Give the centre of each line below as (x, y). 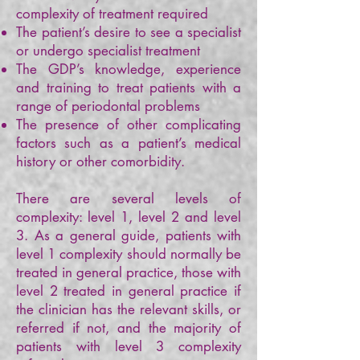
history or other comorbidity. (100, 162)
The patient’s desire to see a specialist (129, 32)
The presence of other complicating (129, 125)
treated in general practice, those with (129, 272)
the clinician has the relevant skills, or (129, 309)
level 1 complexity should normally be (129, 254)
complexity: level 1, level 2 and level (129, 217)
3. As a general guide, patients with (129, 235)
